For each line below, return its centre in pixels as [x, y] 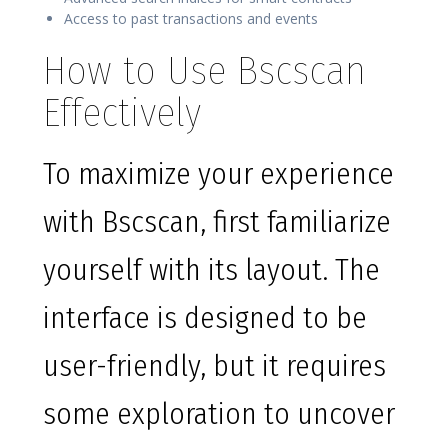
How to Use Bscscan [204, 71]
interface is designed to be [205, 318]
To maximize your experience [218, 174]
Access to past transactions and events [191, 19]
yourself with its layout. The [211, 270]
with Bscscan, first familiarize [217, 222]
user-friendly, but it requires [214, 366]
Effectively [122, 113]
